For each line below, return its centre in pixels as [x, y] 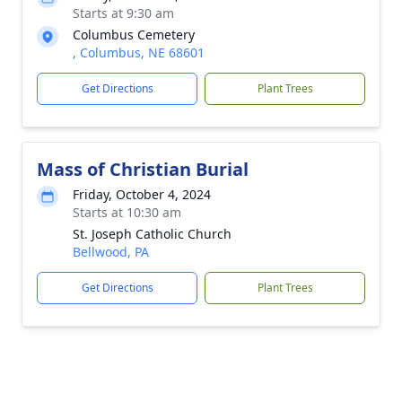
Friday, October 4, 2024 [142, 194]
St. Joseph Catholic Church [152, 234]
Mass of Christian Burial [143, 169]
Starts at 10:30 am [127, 212]
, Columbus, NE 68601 [139, 52]
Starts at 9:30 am [123, 13]
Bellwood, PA [111, 252]
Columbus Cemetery [134, 35]
